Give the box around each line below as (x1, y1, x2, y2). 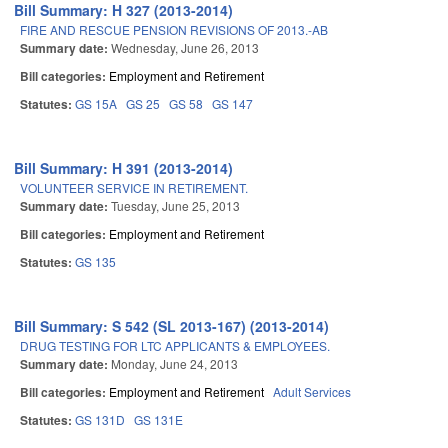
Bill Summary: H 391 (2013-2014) (14, 158, 234, 179)
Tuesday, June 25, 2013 (111, 197, 240, 215)
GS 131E (134, 411, 183, 429)
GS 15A (75, 95, 117, 113)
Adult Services (273, 383, 351, 401)
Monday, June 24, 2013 (111, 355, 238, 373)
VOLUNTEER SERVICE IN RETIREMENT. (20, 179, 248, 197)
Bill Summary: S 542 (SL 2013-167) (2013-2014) (14, 316, 330, 337)
